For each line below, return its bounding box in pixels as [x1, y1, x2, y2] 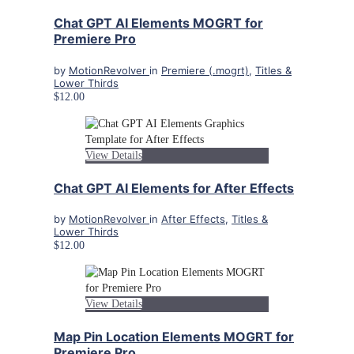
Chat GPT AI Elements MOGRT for [54, 15, 263, 32]
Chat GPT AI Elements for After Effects [54, 179, 294, 196]
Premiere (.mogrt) [161, 63, 249, 77]
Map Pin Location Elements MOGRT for [54, 329, 294, 345]
